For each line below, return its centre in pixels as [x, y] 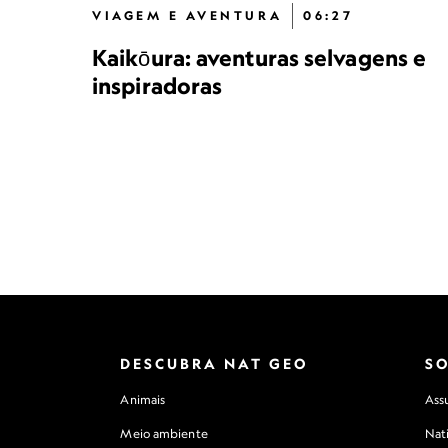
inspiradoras [157, 85]
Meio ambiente [164, 433]
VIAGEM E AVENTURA [187, 15]
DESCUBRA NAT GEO [215, 363]
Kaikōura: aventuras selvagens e [259, 57]
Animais [143, 399]
